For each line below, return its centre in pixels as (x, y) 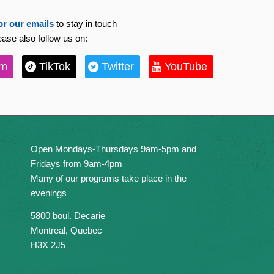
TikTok (55, 67)
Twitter (118, 67)
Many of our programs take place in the (108, 178)
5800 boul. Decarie (68, 215)
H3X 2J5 (48, 245)
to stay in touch (86, 23)
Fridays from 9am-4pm (76, 164)
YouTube (186, 67)
